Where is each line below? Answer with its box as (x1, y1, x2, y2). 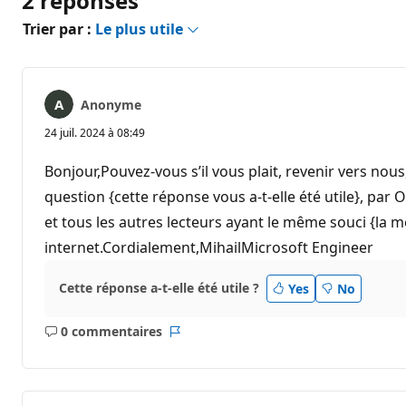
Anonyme (81, 95, 141, 113)
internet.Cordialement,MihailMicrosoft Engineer (44, 237, 373, 257)
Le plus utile (95, 18, 187, 39)
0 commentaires (60, 323, 162, 341)
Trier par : (23, 18, 95, 39)
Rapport (173, 331, 225, 349)
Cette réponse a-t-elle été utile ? (59, 279, 259, 297)
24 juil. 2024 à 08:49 (44, 124, 145, 140)
